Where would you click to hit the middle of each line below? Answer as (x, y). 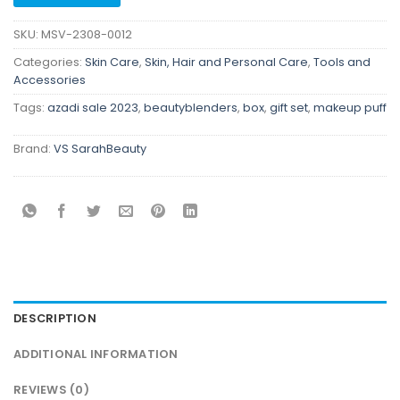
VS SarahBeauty (100, 149)
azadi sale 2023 (93, 108)
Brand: (33, 149)
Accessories (50, 80)
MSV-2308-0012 (87, 35)
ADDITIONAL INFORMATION (96, 354)
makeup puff (350, 108)
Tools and (342, 62)
